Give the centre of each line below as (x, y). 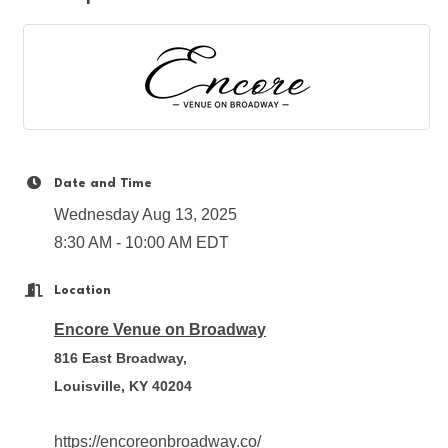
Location (82, 290)
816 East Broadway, (120, 358)
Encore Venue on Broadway (160, 329)
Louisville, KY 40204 (123, 386)
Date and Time (103, 183)
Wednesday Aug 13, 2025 (145, 214)
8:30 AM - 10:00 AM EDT (141, 242)
